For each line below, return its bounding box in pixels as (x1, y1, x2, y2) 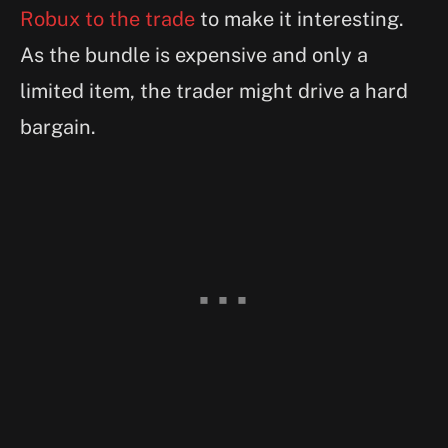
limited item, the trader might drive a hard (20, 78, 408, 103)
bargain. (20, 114, 101, 139)
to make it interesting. (195, 6, 404, 31)
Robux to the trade (20, 6, 195, 31)
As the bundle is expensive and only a (20, 42, 368, 67)
